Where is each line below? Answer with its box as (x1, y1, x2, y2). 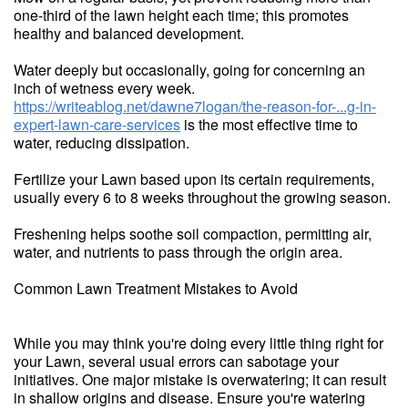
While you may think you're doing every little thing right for (14, 331, 383, 353)
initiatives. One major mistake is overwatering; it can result (14, 368, 386, 390)
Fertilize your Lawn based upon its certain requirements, (14, 168, 374, 189)
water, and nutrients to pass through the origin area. (14, 240, 342, 262)
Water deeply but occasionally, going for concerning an (14, 58, 365, 80)
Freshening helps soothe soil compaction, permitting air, (14, 222, 372, 244)
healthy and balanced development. (14, 22, 244, 44)
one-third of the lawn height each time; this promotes (14, 4, 349, 25)
